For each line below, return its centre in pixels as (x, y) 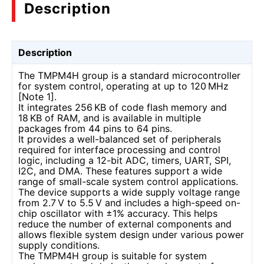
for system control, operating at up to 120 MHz (123, 86)
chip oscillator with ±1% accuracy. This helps (118, 213)
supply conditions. (59, 245)
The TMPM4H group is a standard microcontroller (129, 75)
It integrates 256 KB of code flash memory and (123, 107)
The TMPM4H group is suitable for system (113, 256)
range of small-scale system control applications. (128, 181)
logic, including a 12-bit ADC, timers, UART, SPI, (125, 160)
